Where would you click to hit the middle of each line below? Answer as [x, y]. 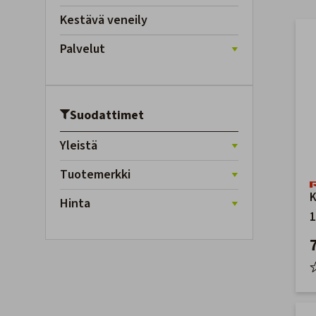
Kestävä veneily [104, 20]
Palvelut [83, 49]
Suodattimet [107, 115]
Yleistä [82, 146]
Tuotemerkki [99, 175]
